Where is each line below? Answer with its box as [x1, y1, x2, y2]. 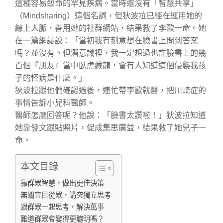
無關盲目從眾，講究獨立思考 [20, 190, 111, 200]
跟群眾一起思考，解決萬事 [20, 202, 104, 212]
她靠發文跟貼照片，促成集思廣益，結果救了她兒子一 [15, 123, 206, 132]
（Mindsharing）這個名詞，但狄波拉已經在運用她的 [15, 11, 202, 20]
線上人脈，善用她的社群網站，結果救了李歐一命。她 [15, 23, 206, 32]
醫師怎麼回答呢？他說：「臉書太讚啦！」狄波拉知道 [15, 111, 206, 119]
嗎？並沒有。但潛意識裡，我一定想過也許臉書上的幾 [15, 48, 206, 57]
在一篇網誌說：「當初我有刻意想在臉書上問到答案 [15, 36, 198, 45]
